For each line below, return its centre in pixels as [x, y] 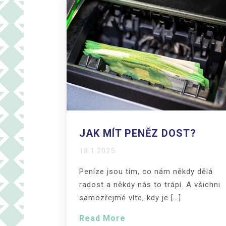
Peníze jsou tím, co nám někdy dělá [146, 171]
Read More [102, 218]
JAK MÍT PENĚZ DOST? [138, 133]
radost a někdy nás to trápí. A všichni [150, 184]
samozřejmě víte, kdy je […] [130, 197]
